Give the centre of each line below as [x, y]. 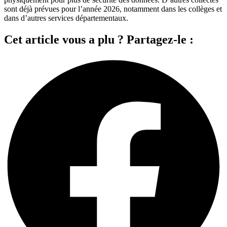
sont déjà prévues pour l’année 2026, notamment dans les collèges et [113, 9]
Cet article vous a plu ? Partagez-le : [99, 40]
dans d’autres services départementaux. [66, 18]
